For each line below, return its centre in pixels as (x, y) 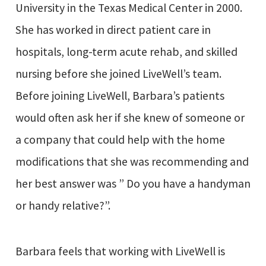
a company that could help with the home (120, 140)
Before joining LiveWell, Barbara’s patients (120, 96)
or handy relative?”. (63, 206)
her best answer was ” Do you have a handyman (133, 184)
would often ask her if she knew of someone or (130, 118)
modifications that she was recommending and (132, 162)
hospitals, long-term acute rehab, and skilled (126, 52)
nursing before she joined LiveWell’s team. (118, 74)
